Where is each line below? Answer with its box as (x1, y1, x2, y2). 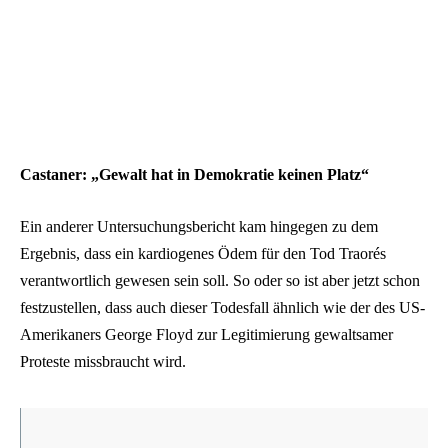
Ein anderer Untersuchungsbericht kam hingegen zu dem (20, 218, 378, 236)
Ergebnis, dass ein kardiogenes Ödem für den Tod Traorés (20, 245, 386, 263)
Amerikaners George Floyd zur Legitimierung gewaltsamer (20, 326, 393, 344)
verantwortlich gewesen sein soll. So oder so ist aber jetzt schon (20, 272, 420, 290)
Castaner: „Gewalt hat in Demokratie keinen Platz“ (20, 166, 369, 184)
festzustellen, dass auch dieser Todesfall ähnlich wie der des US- (20, 299, 425, 317)
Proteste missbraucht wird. (20, 353, 186, 371)
